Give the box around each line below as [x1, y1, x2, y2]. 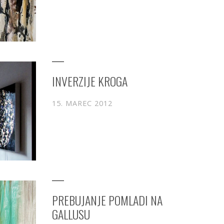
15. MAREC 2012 [52, 98, 112, 108]
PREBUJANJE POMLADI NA [52, 190, 162, 209]
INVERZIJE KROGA [52, 72, 127, 90]
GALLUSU [52, 204, 90, 223]
